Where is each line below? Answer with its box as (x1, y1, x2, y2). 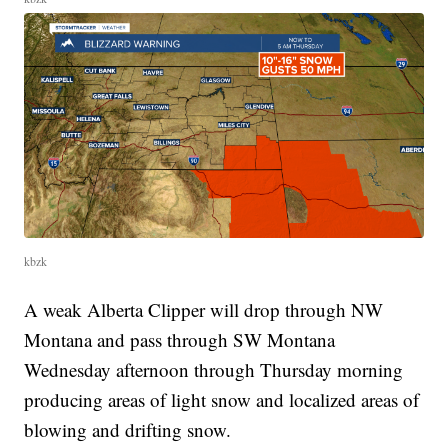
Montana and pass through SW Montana (24, 326, 336, 352)
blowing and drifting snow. (24, 416, 232, 442)
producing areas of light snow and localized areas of (24, 386, 420, 412)
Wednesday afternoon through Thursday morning (24, 356, 404, 382)
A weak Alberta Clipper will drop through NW (24, 296, 384, 322)
